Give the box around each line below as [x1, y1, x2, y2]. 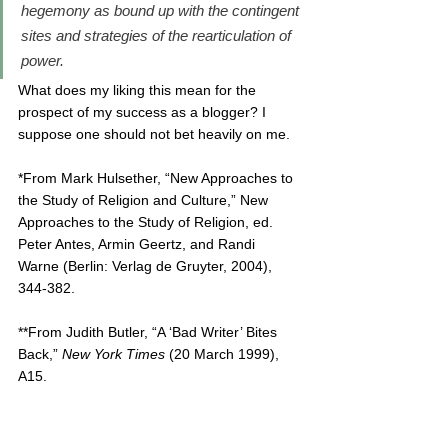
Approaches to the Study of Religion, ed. [18, 214, 277, 230]
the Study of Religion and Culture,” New [18, 192, 272, 208]
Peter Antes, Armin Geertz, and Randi [18, 236, 259, 252]
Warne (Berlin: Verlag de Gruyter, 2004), [18, 258, 276, 274]
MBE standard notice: [18, 412, 170, 428]
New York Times [62, 346, 169, 362]
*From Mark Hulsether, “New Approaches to [18, 170, 297, 186]
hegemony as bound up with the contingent [21, 2, 303, 19]
